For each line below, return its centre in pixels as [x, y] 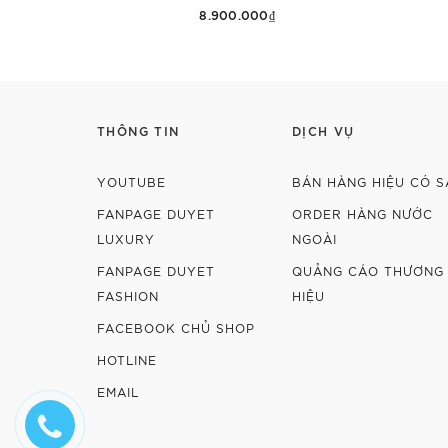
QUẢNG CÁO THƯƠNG [368, 271]
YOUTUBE [131, 182]
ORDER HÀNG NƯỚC [362, 214]
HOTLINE [127, 360]
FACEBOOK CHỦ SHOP [176, 328]
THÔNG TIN [138, 130]
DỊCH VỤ [323, 130]
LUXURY [126, 239]
